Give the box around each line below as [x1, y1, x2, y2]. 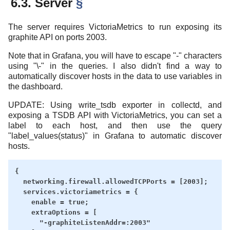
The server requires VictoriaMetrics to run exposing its [8, 23, 222, 32]
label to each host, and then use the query [8, 121, 222, 130]
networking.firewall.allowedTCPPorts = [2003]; [14, 178, 208, 186]
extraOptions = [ [14, 208, 97, 217]
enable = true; [14, 198, 89, 206]
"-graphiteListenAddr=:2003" [14, 219, 150, 227]
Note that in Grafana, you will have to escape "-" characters [8, 51, 222, 61]
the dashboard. [8, 82, 63, 91]
